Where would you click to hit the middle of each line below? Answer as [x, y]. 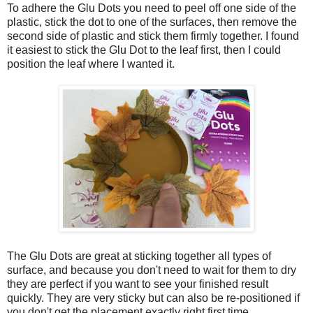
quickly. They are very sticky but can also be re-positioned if [153, 298]
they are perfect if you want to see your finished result [138, 284]
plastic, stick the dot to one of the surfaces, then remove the [152, 22]
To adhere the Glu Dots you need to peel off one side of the [152, 8]
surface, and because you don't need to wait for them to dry [152, 270]
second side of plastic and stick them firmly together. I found [153, 36]
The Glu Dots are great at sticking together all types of [139, 256]
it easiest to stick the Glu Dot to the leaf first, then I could [144, 50]
